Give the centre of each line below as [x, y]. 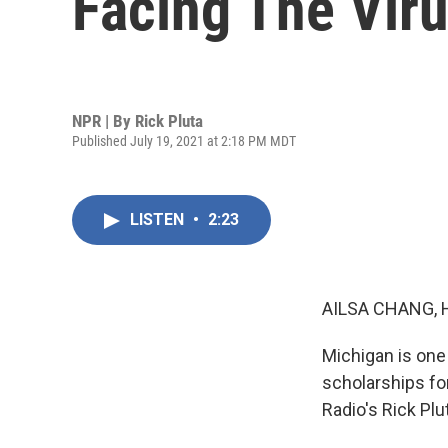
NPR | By [103, 120]
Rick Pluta [169, 120]
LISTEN [159, 219]
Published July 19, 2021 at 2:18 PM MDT [184, 140]
